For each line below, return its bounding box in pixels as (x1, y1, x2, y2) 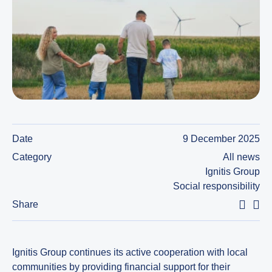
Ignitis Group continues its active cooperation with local (12, 246, 248, 257)
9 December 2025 (183, 133, 260, 144)
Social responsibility (173, 180, 260, 191)
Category (12, 151, 52, 162)
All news (223, 151, 260, 162)
